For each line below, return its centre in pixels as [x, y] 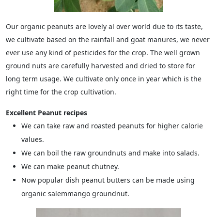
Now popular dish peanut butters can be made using [108, 180]
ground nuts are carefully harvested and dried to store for [101, 66]
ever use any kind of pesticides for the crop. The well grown [103, 53]
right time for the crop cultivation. [61, 92]
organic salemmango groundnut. [75, 194]
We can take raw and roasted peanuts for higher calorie [112, 126]
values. [33, 139]
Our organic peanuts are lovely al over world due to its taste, [104, 26]
